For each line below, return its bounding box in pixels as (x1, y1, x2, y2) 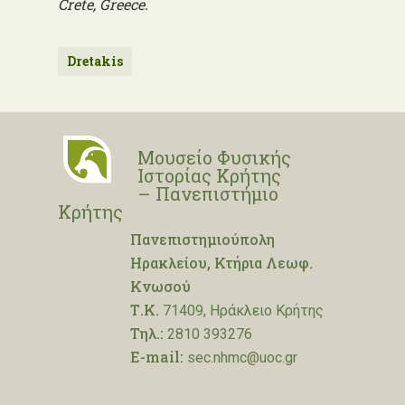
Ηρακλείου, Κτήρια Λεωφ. (130, 253, 313, 272)
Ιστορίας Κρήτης (137, 164, 281, 187)
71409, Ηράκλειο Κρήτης (159, 302, 324, 319)
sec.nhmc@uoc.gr (184, 349, 297, 366)
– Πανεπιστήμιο (137, 182, 278, 205)
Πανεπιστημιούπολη (130, 230, 275, 249)
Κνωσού (130, 277, 191, 296)
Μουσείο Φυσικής (137, 146, 291, 169)
